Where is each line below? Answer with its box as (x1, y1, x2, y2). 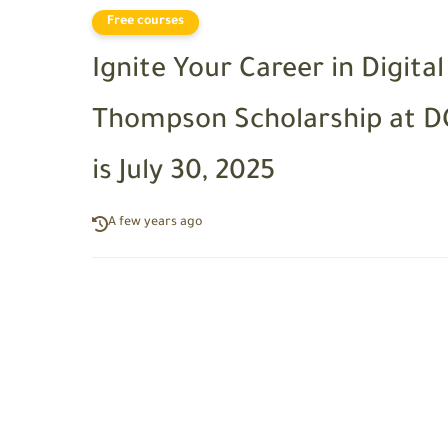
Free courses (107, 14, 184, 29)
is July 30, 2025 (92, 159, 275, 189)
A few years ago (108, 216, 203, 230)
